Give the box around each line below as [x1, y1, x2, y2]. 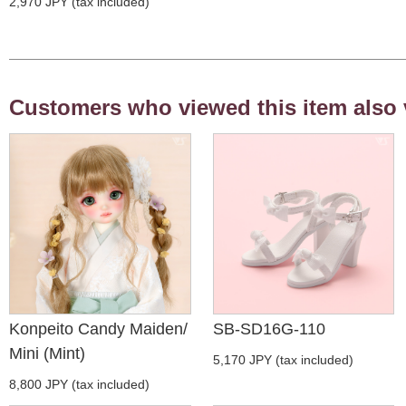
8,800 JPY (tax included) [9, 377, 150, 392]
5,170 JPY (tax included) [212, 353, 353, 368]
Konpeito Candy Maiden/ [9, 320, 188, 339]
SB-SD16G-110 [212, 320, 325, 339]
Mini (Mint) [9, 344, 85, 363]
